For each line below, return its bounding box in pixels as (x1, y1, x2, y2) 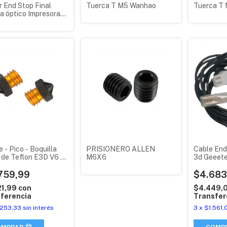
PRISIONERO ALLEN (86, 145, 156, 154)
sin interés (23, 204, 54, 212)
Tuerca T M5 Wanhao (86, 2, 157, 10)
